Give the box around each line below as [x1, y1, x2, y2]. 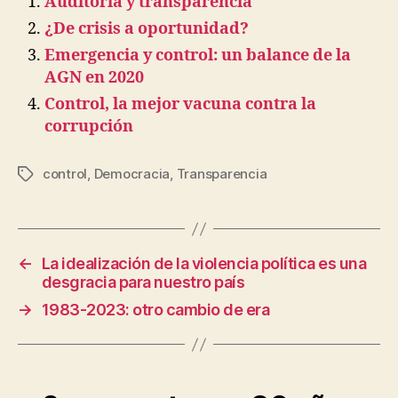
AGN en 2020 [44, 68, 144, 89]
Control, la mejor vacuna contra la [44, 94, 316, 115]
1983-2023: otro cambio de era [41, 300, 270, 320]
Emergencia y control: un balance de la [44, 45, 351, 67]
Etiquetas [17, 166, 77, 184]
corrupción [44, 116, 133, 138]
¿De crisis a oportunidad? [44, 19, 249, 40]
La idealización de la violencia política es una [41, 254, 367, 274]
